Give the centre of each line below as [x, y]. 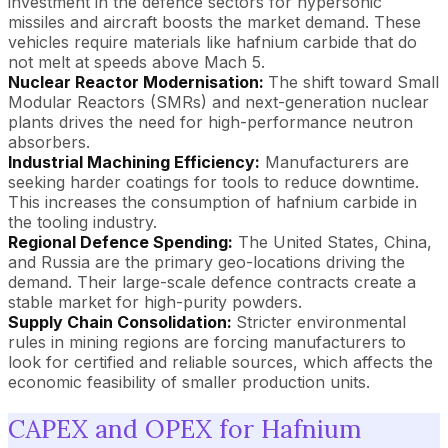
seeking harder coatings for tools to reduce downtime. [213, 182]
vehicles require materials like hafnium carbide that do [212, 42]
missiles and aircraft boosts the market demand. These [214, 22]
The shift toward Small [353, 82]
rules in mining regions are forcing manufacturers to [207, 342]
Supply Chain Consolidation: [122, 322]
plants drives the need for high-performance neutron [210, 122]
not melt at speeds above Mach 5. [136, 62]
